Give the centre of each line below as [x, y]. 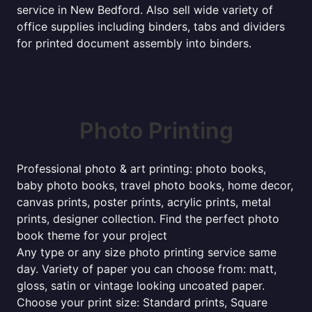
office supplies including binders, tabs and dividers [151, 26]
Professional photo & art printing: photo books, [141, 169]
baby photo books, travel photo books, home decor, [155, 185]
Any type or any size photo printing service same [147, 252]
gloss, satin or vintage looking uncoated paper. [141, 286]
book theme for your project [92, 235]
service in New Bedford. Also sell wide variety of [145, 10]
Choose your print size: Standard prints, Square [142, 302]
